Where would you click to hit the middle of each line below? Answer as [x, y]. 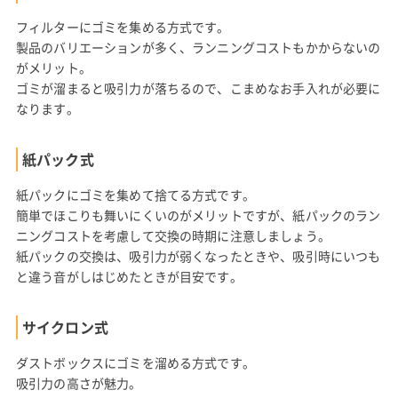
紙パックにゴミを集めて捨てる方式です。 [135, 194]
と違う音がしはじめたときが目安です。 [129, 276]
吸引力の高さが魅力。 [79, 382]
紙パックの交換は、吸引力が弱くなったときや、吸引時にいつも [198, 255]
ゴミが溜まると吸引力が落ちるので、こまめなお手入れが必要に [198, 88]
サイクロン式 [65, 326]
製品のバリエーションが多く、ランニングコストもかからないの [198, 47]
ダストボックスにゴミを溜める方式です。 [135, 362]
